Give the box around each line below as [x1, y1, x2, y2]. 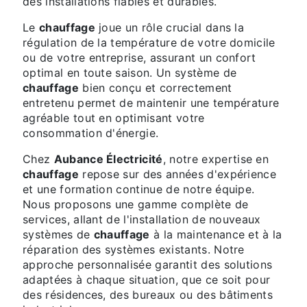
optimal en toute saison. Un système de [23, 66, 237, 79]
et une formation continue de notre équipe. [23, 182, 255, 196]
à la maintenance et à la [149, 228, 282, 241]
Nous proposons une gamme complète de [23, 197, 249, 211]
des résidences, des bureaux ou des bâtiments [23, 288, 273, 302]
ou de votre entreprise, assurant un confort [23, 51, 256, 64]
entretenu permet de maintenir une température [23, 96, 280, 110]
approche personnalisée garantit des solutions [23, 258, 273, 271]
